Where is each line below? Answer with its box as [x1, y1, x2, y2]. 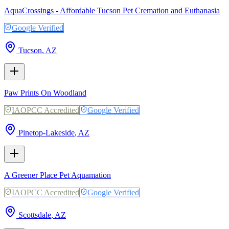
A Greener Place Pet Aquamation [4, 170, 111, 179]
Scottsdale [18, 210, 51, 219]
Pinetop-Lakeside [18, 128, 75, 137]
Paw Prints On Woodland [4, 88, 86, 97]
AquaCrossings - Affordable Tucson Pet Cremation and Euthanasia [4, 6, 220, 15]
